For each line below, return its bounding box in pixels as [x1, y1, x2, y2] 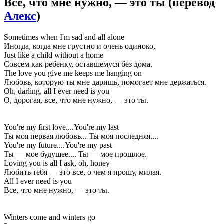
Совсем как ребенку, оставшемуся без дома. [4, 59, 152, 68]
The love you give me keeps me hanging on [4, 68, 142, 77]
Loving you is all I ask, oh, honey [4, 158, 110, 167]
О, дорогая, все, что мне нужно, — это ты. [4, 95, 148, 104]
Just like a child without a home [4, 50, 103, 59]
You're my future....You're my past [4, 140, 112, 149]
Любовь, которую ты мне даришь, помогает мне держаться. [4, 77, 206, 86]
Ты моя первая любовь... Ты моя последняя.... [4, 131, 158, 140]
